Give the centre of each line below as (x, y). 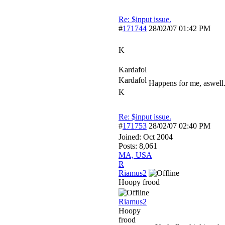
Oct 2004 (158, 137)
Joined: (131, 137)
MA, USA (135, 155)
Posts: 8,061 (138, 146)
